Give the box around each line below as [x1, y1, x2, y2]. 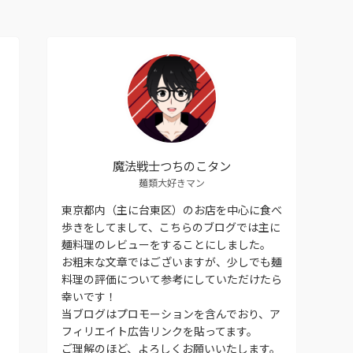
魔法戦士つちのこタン [113, 156, 231, 174]
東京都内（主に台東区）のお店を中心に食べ [61, 201, 282, 217]
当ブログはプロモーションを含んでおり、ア [61, 305, 281, 321]
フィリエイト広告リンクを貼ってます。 [61, 322, 258, 339]
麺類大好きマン [139, 175, 205, 189]
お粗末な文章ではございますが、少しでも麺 [61, 253, 282, 269]
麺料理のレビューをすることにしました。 [61, 236, 271, 252]
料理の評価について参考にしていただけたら [61, 270, 282, 287]
